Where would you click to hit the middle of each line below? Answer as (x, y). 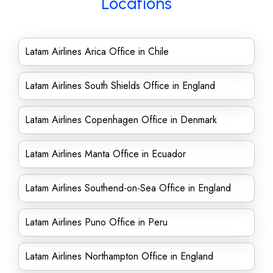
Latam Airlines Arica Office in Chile (97, 51)
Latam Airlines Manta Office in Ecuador (105, 154)
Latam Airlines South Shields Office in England (120, 86)
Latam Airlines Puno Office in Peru (96, 222)
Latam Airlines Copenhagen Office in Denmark (121, 120)
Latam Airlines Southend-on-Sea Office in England (128, 188)
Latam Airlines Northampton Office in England (119, 256)
